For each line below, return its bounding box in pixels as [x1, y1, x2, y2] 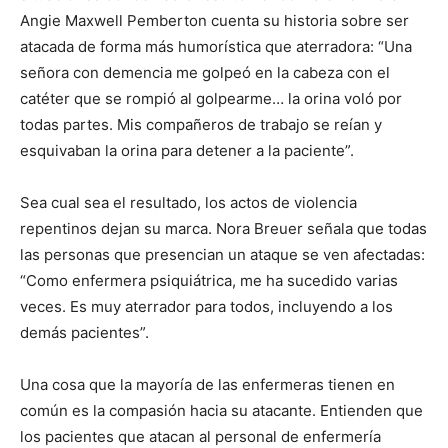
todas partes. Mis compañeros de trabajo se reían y [20, 114, 382, 134]
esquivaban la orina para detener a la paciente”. [20, 140, 354, 160]
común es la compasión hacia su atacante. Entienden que [20, 400, 423, 420]
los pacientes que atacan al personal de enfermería [20, 426, 381, 446]
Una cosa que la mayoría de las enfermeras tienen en [20, 374, 395, 394]
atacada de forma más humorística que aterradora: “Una [20, 36, 412, 56]
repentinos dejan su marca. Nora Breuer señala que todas [20, 218, 427, 238]
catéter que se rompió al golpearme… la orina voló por [20, 88, 402, 108]
